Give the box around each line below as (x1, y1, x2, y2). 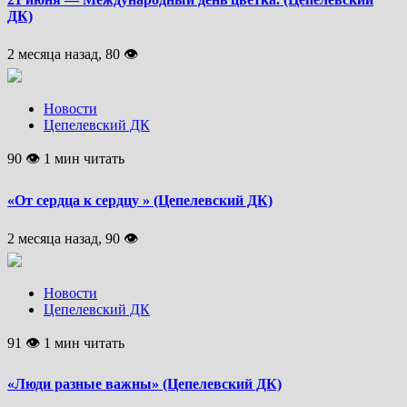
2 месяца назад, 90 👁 (7, 230, 138, 246)
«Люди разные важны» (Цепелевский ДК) (7, 376, 282, 392)
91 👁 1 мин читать (7, 334, 124, 351)
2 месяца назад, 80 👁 (7, 46, 138, 63)
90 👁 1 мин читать (7, 151, 124, 167)
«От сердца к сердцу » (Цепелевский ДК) (7, 192, 273, 208)
